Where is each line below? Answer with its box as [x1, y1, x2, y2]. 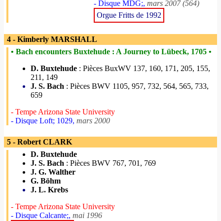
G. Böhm [31, 177, 61, 185]
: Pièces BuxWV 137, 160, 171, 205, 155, [77, 64, 210, 73]
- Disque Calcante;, [11, 211, 73, 220]
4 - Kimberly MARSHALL [5, 35, 97, 43]
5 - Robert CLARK [5, 138, 72, 146]
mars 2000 [76, 116, 110, 125]
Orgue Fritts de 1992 [97, 11, 161, 19]
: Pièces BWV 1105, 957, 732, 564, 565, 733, [64, 82, 209, 90]
